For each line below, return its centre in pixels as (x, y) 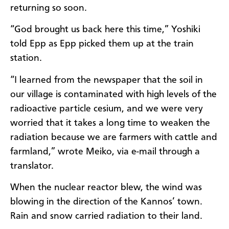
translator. (32, 166)
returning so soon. (50, 8)
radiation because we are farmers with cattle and (114, 137)
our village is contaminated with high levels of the (113, 94)
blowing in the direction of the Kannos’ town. (106, 202)
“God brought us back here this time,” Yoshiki (105, 30)
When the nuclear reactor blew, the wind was (106, 188)
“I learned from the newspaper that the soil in (107, 80)
